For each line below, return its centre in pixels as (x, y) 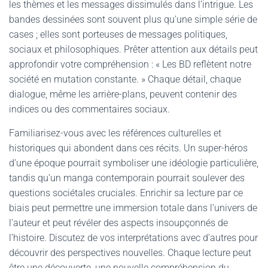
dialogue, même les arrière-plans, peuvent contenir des (123, 94)
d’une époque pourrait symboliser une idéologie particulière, (134, 163)
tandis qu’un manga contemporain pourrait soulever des (127, 178)
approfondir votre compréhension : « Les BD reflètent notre (130, 64)
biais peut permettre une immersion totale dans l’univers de (133, 208)
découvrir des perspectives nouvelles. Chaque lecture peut (130, 253)
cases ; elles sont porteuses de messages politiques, (118, 34)
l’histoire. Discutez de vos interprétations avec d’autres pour (133, 238)
